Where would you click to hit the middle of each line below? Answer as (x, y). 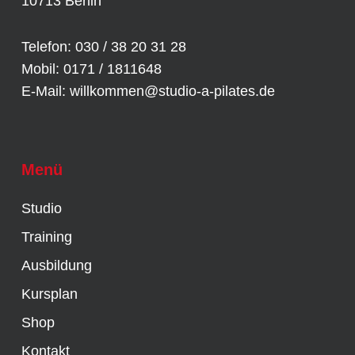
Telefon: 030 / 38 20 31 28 (103, 47)
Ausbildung (56, 265)
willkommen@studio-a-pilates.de (172, 91)
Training (46, 237)
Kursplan (49, 294)
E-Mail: (45, 91)
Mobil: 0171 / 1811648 (91, 69)
